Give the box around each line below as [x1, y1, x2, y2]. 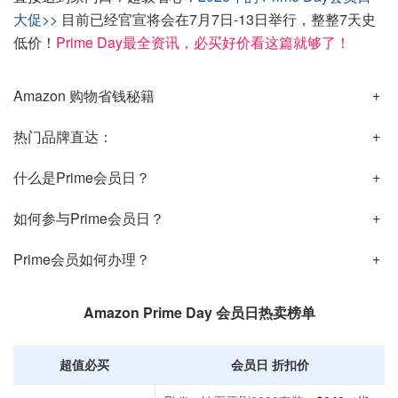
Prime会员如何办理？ [13, 249, 150, 269]
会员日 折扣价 [231, 355, 309, 373]
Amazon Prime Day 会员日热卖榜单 [83, 302, 315, 322]
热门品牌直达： [13, 126, 113, 147]
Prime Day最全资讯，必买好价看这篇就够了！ [56, 32, 350, 52]
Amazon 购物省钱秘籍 [13, 85, 155, 106]
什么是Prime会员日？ [13, 167, 150, 187]
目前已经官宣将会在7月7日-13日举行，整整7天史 [58, 9, 376, 29]
